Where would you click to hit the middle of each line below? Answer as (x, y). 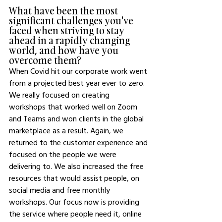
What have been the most (64, 10)
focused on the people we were (64, 154)
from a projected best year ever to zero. (78, 83)
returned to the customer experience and (79, 142)
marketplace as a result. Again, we (67, 130)
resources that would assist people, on (75, 178)
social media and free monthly (60, 190)
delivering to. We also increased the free (77, 166)
